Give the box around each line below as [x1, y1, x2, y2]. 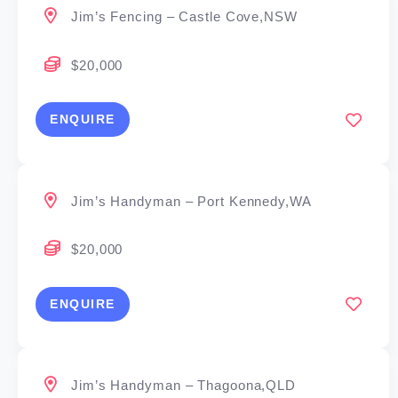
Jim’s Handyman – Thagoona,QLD [71, 378, 297, 394]
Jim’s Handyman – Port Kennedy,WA [71, 193, 312, 209]
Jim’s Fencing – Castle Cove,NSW [71, 9, 298, 25]
